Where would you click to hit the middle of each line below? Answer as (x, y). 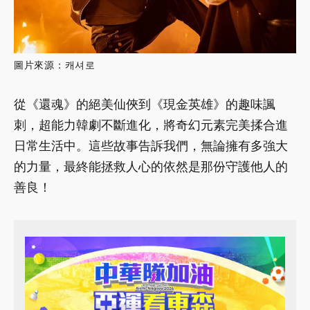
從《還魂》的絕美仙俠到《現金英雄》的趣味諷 (145, 104)
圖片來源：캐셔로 (55, 65)
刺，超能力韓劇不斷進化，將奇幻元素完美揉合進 (151, 125)
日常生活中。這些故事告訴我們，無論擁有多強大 (151, 146)
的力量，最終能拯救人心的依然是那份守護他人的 (151, 167)
